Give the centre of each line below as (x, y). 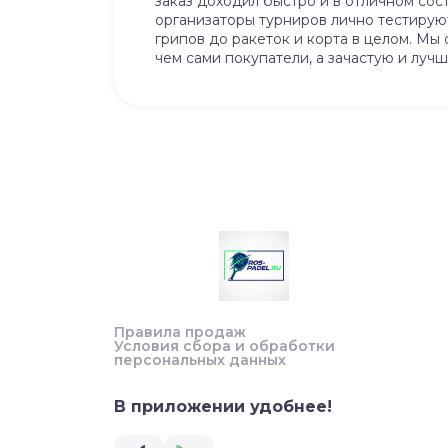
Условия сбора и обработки (224, 346)
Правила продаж (180, 332)
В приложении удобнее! (223, 406)
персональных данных (200, 360)
